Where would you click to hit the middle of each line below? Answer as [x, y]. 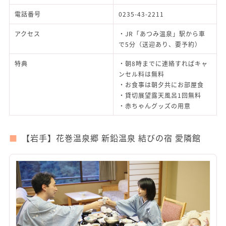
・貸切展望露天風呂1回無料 [160, 95]
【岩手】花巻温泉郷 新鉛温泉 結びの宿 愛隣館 [111, 137]
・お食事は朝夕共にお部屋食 [161, 84]
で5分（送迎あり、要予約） [160, 44]
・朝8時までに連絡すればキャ [163, 63]
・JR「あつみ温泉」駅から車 [162, 33]
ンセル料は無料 [142, 74]
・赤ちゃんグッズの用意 [155, 105]
